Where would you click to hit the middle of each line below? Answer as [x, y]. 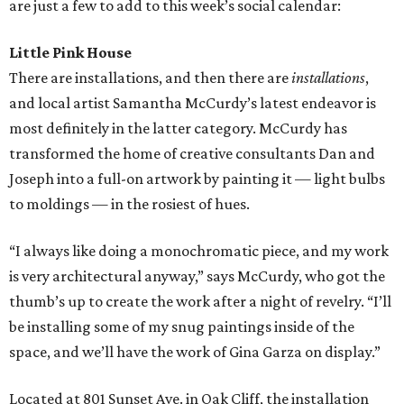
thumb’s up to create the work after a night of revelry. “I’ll [200, 302]
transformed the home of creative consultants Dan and [192, 154]
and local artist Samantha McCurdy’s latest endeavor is [193, 103]
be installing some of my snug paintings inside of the [182, 327]
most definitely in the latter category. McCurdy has [178, 129]
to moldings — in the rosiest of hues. [129, 204]
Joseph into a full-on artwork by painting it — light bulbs [197, 179]
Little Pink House [70, 53]
